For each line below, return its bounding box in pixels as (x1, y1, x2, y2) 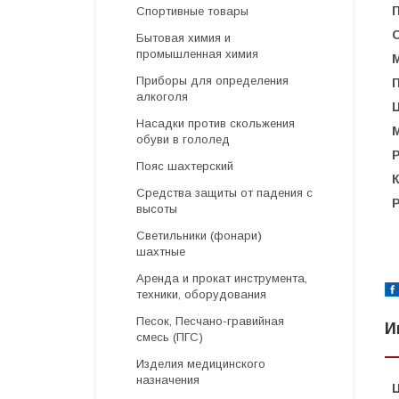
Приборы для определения (136, 74, 289, 87)
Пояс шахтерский (136, 159, 233, 173)
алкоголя (136, 90, 188, 103)
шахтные (136, 245, 185, 258)
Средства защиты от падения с (136, 186, 313, 199)
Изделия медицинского (136, 357, 265, 370)
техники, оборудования (136, 288, 266, 301)
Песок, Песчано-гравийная (136, 314, 284, 328)
